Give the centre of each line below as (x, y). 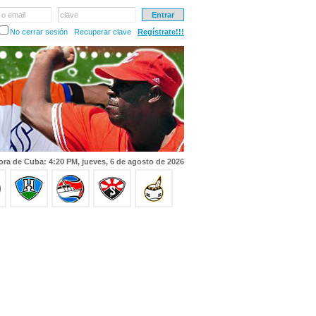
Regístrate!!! (161, 32)
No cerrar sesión (39, 32)
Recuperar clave (103, 32)
